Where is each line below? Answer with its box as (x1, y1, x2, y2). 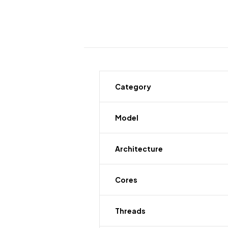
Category (115, 82, 151, 91)
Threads (115, 206, 146, 215)
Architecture (115, 144, 163, 153)
